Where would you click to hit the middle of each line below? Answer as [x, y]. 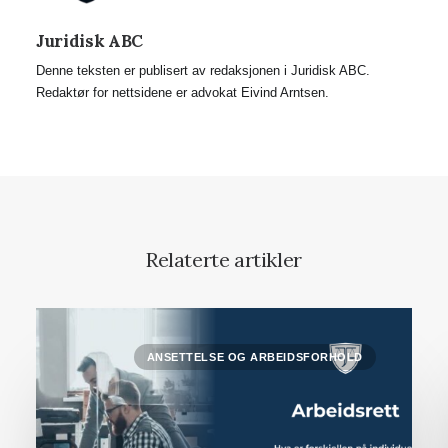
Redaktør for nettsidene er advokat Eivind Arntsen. [182, 92]
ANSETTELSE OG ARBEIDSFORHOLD [254, 357]
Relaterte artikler [224, 259]
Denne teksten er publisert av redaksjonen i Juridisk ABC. [203, 70]
